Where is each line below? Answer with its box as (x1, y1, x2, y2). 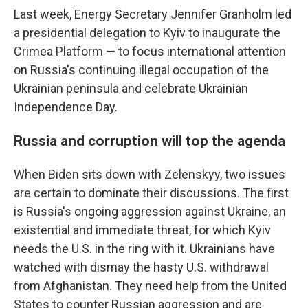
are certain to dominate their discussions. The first (14, 186, 289, 200)
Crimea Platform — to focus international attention (14, 44, 286, 58)
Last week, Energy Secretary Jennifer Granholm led (14, 7, 291, 21)
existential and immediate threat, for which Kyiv (14, 223, 271, 237)
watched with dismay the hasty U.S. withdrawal (14, 260, 269, 274)
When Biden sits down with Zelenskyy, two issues (14, 167, 285, 181)
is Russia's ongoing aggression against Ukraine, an (14, 204, 286, 219)
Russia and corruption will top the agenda (14, 132, 285, 149)
